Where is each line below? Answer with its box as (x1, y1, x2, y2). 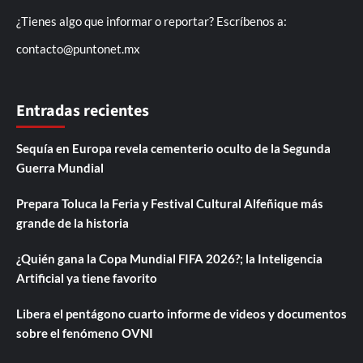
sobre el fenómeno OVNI (16, 326, 153, 341)
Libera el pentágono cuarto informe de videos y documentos (16, 306, 347, 322)
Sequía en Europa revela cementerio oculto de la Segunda (16, 141, 331, 156)
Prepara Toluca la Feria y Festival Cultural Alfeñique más (16, 196, 323, 211)
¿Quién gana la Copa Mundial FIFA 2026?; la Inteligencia (16, 251, 322, 267)
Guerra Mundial (16, 160, 104, 176)
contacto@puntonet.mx (16, 41, 140, 57)
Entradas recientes (16, 100, 149, 123)
